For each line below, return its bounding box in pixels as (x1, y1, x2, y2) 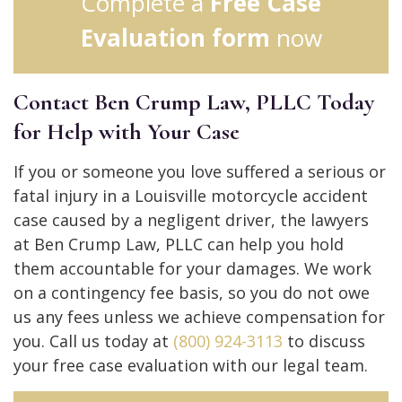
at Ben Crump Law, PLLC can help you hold (13, 232, 344, 255)
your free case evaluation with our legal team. (13, 354, 368, 376)
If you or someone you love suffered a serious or (13, 160, 386, 182)
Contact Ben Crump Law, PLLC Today (13, 87, 374, 116)
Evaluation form (80, 21, 270, 54)
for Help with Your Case (13, 117, 240, 145)
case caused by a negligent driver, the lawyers (13, 208, 369, 231)
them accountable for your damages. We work (13, 257, 371, 279)
